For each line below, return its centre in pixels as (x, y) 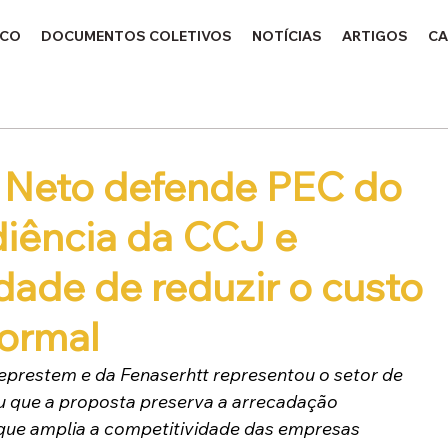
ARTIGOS (375, 35)
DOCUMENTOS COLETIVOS (137, 35)
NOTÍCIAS (287, 35)
